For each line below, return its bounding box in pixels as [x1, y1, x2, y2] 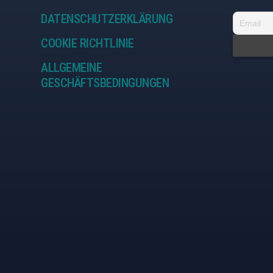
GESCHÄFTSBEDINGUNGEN [41, 75, 169, 90]
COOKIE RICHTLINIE [41, 35, 134, 51]
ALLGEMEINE [41, 60, 102, 75]
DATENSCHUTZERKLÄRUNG [41, 11, 173, 26]
